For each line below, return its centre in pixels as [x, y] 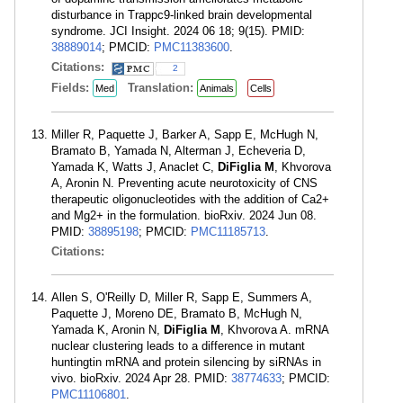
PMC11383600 [192, 47]
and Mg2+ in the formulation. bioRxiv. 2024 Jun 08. [184, 215]
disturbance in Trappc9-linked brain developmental [182, 15]
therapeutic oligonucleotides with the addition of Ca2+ [190, 199]
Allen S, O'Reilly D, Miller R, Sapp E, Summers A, [182, 297]
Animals [217, 88]
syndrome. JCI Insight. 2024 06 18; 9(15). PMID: [178, 31]
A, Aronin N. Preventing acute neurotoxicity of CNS [184, 183]
